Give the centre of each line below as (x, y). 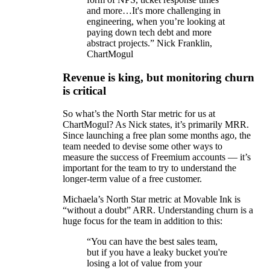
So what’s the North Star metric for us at (139, 114)
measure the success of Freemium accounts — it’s (157, 157)
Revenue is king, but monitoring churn (159, 77)
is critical (84, 90)
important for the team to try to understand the (149, 168)
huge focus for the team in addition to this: (143, 221)
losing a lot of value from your (144, 263)
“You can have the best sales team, (152, 242)
